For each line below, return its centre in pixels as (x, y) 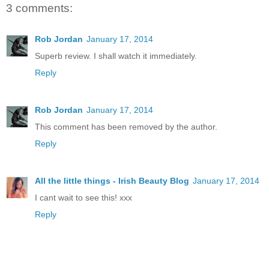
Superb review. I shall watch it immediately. (116, 56)
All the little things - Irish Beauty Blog (112, 181)
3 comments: (39, 8)
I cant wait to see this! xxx (83, 198)
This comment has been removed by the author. (126, 127)
